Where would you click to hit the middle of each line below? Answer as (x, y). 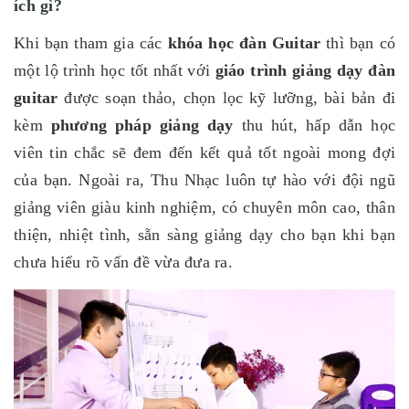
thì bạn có (358, 43)
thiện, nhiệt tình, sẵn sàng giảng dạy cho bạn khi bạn (204, 235)
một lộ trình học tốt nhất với (115, 71)
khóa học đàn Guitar (244, 43)
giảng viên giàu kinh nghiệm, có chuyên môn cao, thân (204, 208)
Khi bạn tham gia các (91, 43)
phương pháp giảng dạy (142, 126)
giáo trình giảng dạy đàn (305, 71)
